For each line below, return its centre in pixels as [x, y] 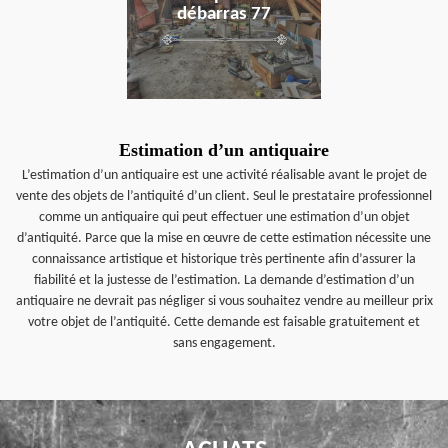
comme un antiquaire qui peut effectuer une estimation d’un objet [224, 217]
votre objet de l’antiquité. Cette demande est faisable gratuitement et [224, 322]
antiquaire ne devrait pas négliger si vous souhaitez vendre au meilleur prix [224, 301]
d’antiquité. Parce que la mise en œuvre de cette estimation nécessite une [224, 238]
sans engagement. [224, 343]
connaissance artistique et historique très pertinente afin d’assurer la [224, 259]
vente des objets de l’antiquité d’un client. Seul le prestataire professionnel [224, 196]
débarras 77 [224, 14]
